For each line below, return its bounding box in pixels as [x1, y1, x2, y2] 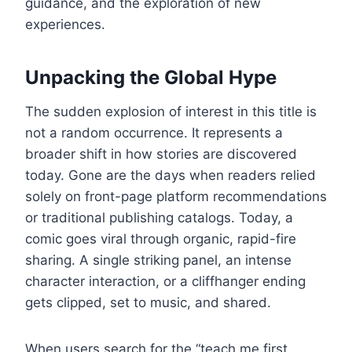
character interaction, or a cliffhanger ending [25, 273, 306, 289]
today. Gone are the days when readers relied [25, 167, 316, 183]
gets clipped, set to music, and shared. [25, 294, 271, 310]
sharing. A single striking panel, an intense [25, 251, 291, 268]
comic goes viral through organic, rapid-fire [25, 230, 296, 247]
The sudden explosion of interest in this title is [25, 103, 317, 119]
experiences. [25, 16, 105, 32]
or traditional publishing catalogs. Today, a [25, 209, 293, 225]
